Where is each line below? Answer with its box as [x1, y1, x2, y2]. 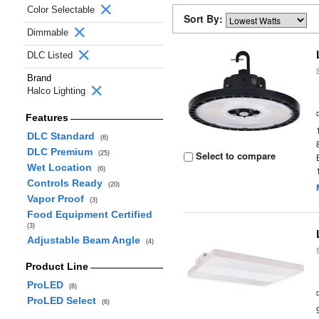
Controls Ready [26, 177, 108, 189]
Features [25, 112, 68, 123]
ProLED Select [26, 295, 102, 306]
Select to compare [193, 149, 276, 162]
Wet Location [26, 162, 98, 173]
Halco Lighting [27, 85, 88, 96]
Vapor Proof [26, 193, 90, 204]
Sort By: [184, 11, 226, 26]
